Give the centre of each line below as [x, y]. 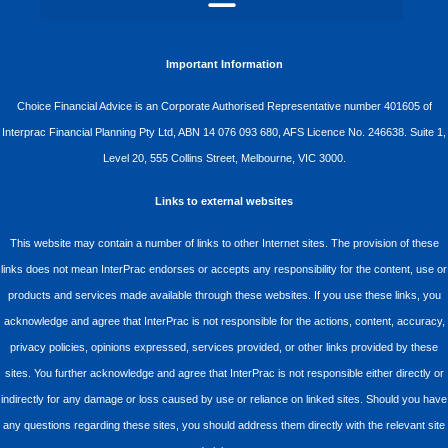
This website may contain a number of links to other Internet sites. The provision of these [224, 243]
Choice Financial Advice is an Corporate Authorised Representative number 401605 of [224, 106]
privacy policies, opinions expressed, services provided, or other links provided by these [224, 347]
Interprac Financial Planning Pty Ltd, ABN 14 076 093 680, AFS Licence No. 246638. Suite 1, [224, 132]
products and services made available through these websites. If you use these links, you [224, 295]
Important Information [224, 63]
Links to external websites [224, 200]
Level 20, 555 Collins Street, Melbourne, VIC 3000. [224, 158]
